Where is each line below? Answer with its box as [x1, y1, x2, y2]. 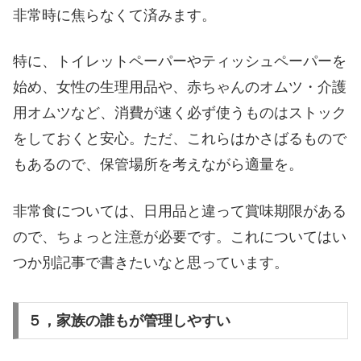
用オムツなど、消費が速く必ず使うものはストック [13, 105, 346, 122]
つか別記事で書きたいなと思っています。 [13, 254, 288, 271]
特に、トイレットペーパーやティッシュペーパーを [13, 53, 346, 70]
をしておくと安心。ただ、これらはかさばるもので [13, 131, 346, 147]
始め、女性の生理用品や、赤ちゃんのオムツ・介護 [13, 79, 346, 96]
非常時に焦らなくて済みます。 [13, 7, 216, 24]
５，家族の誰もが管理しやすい [27, 313, 230, 330]
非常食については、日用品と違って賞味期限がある [13, 202, 346, 219]
